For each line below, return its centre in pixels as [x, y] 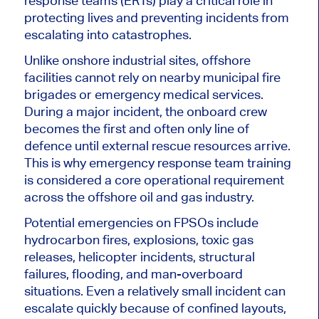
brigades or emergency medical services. [143, 95]
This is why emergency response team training [157, 163]
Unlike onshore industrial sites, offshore [137, 61]
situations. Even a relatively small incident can [155, 291]
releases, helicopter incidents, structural [139, 257]
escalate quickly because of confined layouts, [155, 308]
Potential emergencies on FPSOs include [141, 223]
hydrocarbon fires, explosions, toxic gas [138, 240]
